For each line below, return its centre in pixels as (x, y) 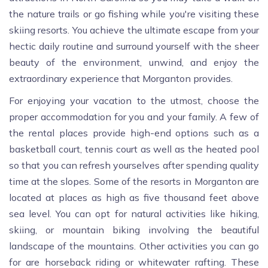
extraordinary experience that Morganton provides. (121, 79)
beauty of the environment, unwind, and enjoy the (134, 63)
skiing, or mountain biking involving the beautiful (134, 230)
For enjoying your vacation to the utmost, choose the (134, 101)
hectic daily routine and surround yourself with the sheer (134, 46)
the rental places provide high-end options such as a (134, 133)
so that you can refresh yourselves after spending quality (134, 165)
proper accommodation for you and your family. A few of (134, 117)
